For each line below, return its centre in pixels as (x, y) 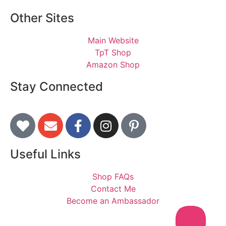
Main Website (113, 41)
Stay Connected (56, 87)
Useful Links (45, 154)
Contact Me (113, 189)
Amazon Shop (113, 65)
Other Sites (42, 18)
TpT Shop (113, 53)
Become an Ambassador (113, 201)
